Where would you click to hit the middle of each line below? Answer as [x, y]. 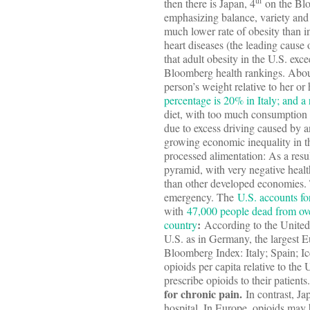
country [181, 225]
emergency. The [201, 197]
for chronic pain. [205, 294]
